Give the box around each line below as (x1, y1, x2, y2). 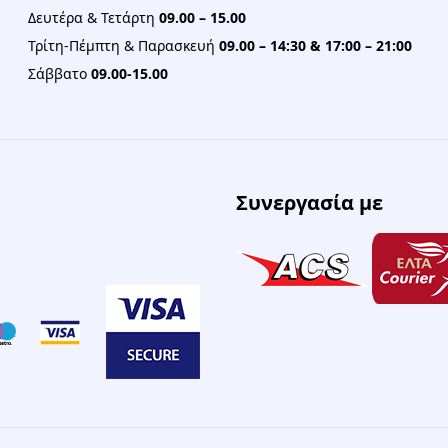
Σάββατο (28, 64, 91, 83)
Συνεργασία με (236, 189, 383, 216)
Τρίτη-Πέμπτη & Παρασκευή (28, 36, 219, 55)
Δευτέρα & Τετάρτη (28, 8, 159, 27)
